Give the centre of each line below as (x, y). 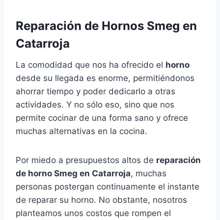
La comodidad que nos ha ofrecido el (91, 65)
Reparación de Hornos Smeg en (106, 26)
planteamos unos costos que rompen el (93, 213)
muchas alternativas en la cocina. (82, 131)
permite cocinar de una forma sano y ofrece (102, 118)
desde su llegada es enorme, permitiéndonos (105, 78)
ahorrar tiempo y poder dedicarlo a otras (96, 92)
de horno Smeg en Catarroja (73, 174)
